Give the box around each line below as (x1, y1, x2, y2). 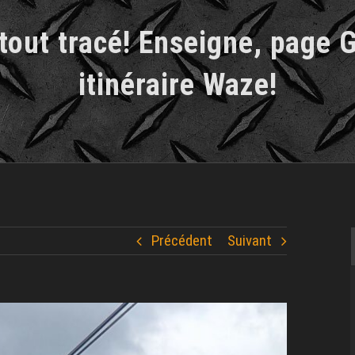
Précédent (151, 231, 213, 250)
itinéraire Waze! (78, 67, 277, 102)
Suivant (227, 231, 273, 250)
